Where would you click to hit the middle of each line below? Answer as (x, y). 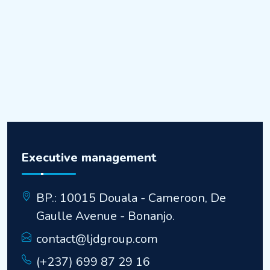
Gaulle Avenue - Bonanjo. (105, 216)
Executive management (89, 158)
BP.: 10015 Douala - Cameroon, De (131, 198)
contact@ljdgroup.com (97, 239)
